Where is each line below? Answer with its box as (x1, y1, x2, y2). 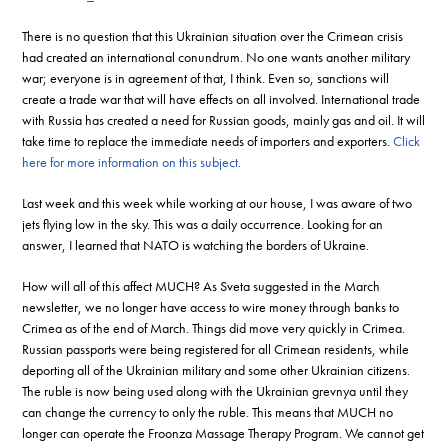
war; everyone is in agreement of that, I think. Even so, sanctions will (22, 68, 390, 87)
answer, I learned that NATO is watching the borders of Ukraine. (22, 235, 370, 254)
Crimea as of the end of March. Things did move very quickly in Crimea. (22, 318, 406, 337)
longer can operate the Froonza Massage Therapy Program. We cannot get (22, 423, 425, 442)
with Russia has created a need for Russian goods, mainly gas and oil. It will (22, 110, 426, 129)
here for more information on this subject (22, 152, 239, 171)
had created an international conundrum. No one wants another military (22, 47, 411, 66)
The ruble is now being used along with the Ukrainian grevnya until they (22, 381, 409, 400)
